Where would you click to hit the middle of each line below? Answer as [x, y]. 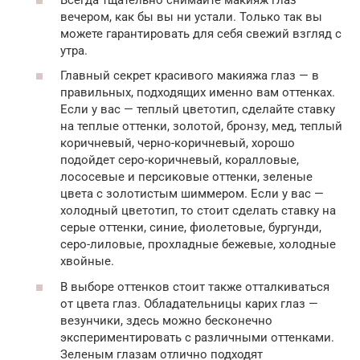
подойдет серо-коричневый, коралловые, [180, 160]
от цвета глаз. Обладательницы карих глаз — [189, 303]
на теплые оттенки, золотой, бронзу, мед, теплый [201, 126]
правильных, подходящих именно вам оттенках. [198, 92]
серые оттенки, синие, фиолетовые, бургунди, [191, 227]
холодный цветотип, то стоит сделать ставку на [198, 211]
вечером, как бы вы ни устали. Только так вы [191, 16]
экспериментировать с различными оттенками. [197, 337]
